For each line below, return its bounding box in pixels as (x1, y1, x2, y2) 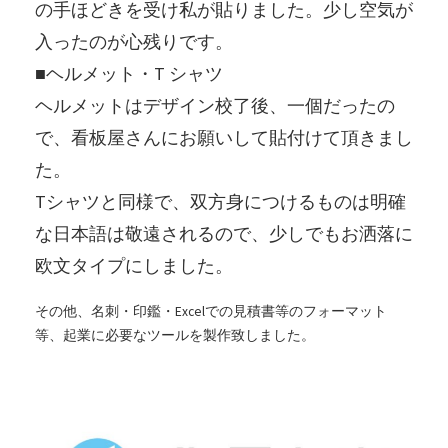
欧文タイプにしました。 (34, 253, 233, 277)
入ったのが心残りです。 (34, 29, 233, 53)
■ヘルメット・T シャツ (34, 61, 223, 85)
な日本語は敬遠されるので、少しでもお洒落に (34, 221, 413, 245)
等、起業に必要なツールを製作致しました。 (34, 326, 315, 344)
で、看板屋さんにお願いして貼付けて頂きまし (34, 125, 413, 149)
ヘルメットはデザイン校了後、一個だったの (34, 93, 395, 117)
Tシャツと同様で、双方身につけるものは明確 (34, 189, 406, 213)
